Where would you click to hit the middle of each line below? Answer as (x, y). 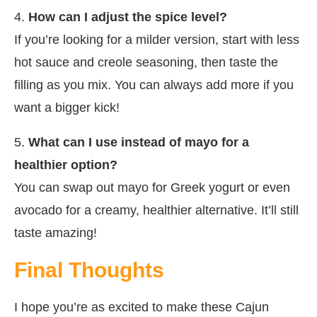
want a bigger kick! (67, 108)
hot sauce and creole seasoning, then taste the (146, 63)
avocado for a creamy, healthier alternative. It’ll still (156, 211)
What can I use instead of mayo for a (139, 143)
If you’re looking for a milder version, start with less (157, 40)
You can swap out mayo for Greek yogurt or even (152, 188)
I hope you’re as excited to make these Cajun (142, 307)
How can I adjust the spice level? (128, 17)
